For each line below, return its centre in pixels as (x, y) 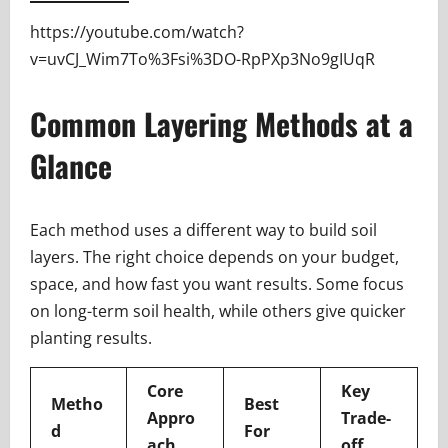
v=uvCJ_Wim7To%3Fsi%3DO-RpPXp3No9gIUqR (202, 59)
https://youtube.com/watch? (137, 32)
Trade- (366, 418)
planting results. (91, 338)
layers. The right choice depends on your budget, (214, 257)
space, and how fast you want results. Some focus (217, 284)
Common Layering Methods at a (221, 123)
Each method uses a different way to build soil (203, 230)
